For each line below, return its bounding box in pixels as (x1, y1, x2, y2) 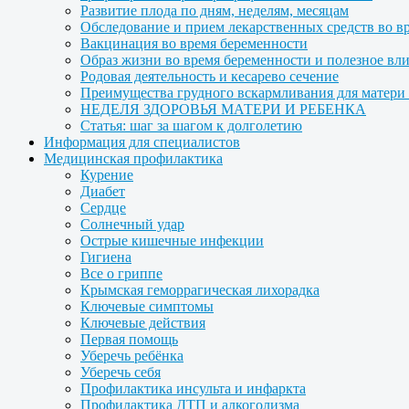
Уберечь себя (80, 364, 161, 380)
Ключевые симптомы (80, 299, 214, 314)
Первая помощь (80, 331, 178, 347)
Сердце (80, 200, 126, 215)
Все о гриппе (80, 266, 163, 281)
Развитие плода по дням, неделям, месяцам (80, 3, 349, 18)
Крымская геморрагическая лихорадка (80, 282, 320, 298)
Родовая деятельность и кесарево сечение (80, 68, 339, 84)
